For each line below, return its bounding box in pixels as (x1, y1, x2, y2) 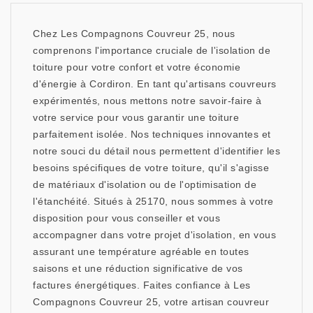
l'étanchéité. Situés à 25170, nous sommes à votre (33, 196, 274, 208)
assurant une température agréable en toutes (33, 246, 249, 258)
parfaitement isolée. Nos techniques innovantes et (33, 129, 271, 140)
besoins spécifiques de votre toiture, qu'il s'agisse (33, 162, 269, 174)
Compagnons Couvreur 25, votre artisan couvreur (33, 296, 269, 308)
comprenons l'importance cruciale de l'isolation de (33, 45, 270, 57)
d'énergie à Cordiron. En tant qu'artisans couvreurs (33, 78, 277, 90)
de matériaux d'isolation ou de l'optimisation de (33, 179, 256, 191)
